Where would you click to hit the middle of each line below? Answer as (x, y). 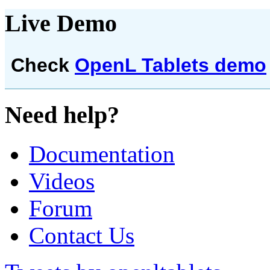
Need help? (62, 115)
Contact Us (82, 235)
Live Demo (61, 23)
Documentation (102, 154)
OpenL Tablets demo (171, 65)
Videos (62, 181)
